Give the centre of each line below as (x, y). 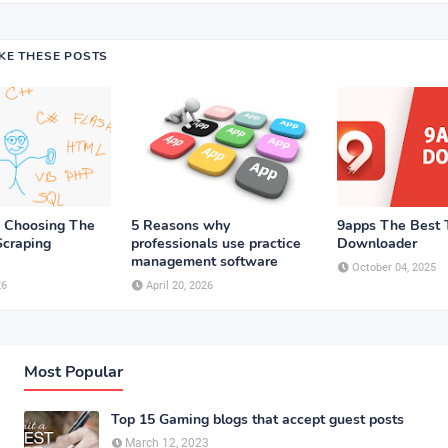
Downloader (377, 243)
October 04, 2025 (394, 267)
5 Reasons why (180, 225)
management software (204, 261)
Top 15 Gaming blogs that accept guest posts (257, 419)
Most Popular (73, 372)
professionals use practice (216, 243)
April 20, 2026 (179, 285)
